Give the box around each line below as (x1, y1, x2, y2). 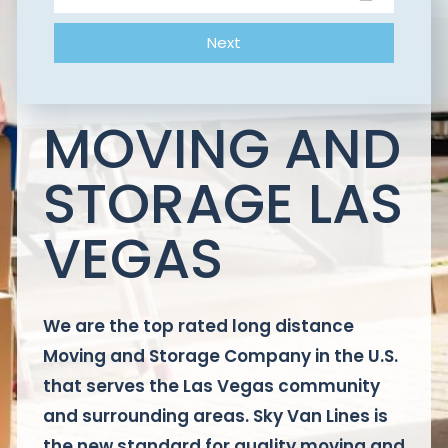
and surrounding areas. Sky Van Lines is (42, 404, 388, 429)
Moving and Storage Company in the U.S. (42, 344, 398, 369)
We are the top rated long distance (42, 314, 354, 339)
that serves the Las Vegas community (42, 374, 380, 399)
